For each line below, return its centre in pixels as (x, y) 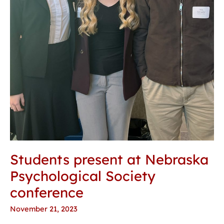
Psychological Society (83, 176)
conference (47, 192)
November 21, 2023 (44, 209)
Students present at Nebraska (109, 159)
